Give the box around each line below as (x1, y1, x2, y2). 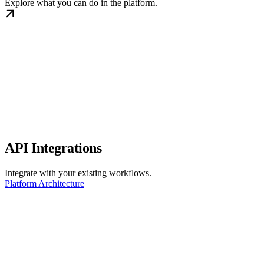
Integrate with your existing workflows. (5, 168, 151, 179)
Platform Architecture (5, 179, 84, 189)
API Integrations (5, 140, 102, 156)
